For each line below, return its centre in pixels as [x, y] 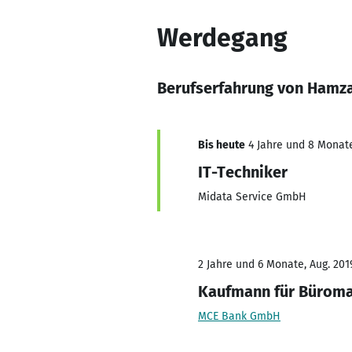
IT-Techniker [243, 172]
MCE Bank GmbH [239, 316]
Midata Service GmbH [252, 197]
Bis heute [222, 145]
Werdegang [222, 38]
